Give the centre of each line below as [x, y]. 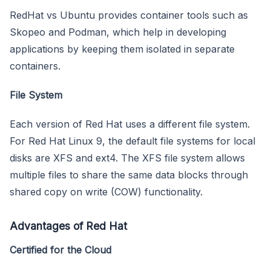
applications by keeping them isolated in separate [122, 49]
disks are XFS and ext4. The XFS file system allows [127, 158]
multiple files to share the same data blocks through [129, 175]
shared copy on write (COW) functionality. [106, 191]
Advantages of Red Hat [68, 226]
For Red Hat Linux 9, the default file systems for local [132, 141]
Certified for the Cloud [60, 250]
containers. [35, 66]
